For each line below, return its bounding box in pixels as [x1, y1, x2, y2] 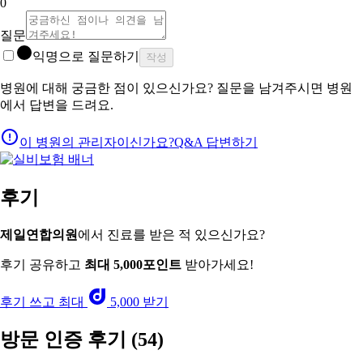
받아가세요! [181, 257, 254, 271]
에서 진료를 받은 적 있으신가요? [78, 227, 265, 241]
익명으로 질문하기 [32, 49, 139, 63]
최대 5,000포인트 [84, 257, 181, 271]
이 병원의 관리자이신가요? [19, 135, 174, 149]
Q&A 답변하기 [174, 135, 258, 149]
